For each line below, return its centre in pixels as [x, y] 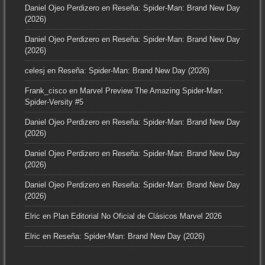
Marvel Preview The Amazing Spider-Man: [151, 91]
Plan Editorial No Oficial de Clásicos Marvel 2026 [137, 216]
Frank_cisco [46, 91]
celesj [35, 70]
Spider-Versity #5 [54, 102]
